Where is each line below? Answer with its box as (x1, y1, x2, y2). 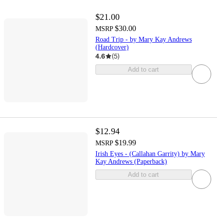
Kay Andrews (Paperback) (95, 157, 167, 165)
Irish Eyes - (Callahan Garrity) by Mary (95, 150, 205, 157)
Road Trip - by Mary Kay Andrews (95, 36, 192, 44)
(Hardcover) (95, 44, 129, 51)
